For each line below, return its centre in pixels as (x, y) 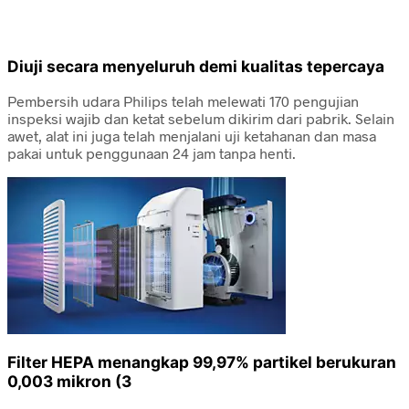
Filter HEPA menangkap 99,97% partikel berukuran (202, 362)
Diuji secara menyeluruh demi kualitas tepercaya (196, 67)
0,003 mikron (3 (69, 381)
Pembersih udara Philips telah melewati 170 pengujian (183, 100)
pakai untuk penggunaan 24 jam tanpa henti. (152, 152)
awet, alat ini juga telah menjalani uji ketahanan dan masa (192, 135)
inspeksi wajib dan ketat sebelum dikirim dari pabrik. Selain (201, 118)
